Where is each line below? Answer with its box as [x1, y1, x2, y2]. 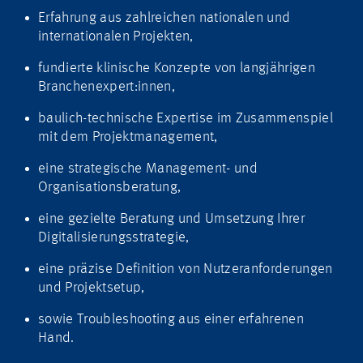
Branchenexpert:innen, [38, 79, 175, 94]
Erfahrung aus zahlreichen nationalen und [38, 11, 291, 25]
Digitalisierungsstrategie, [38, 230, 190, 245]
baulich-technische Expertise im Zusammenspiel [38, 111, 333, 126]
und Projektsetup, [38, 280, 145, 295]
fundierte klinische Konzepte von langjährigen [38, 61, 315, 75]
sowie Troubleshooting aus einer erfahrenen [38, 312, 304, 327]
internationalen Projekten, [38, 29, 194, 44]
